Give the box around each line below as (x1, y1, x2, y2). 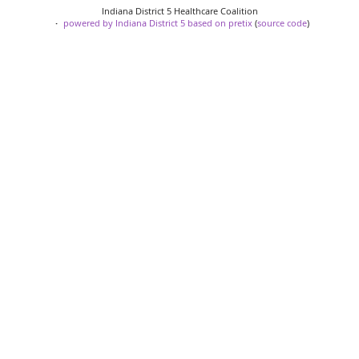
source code (256, 17, 307, 30)
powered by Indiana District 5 (63, 17, 185, 30)
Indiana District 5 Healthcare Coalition (101, 5, 258, 18)
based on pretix (187, 17, 252, 30)
